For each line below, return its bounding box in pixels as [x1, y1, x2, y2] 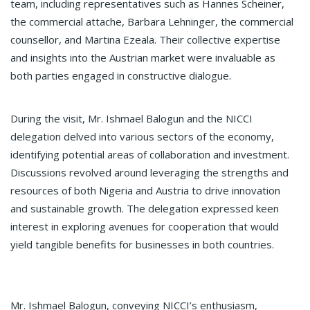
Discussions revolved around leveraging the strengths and [10, 165, 289, 179]
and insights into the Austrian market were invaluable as [10, 50, 275, 64]
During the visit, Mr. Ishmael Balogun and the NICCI [10, 111, 253, 125]
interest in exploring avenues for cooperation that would [10, 219, 279, 233]
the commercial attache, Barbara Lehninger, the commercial [10, 14, 293, 28]
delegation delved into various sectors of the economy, [10, 129, 274, 143]
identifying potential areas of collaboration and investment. [10, 147, 289, 161]
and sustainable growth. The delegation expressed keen [10, 201, 279, 215]
